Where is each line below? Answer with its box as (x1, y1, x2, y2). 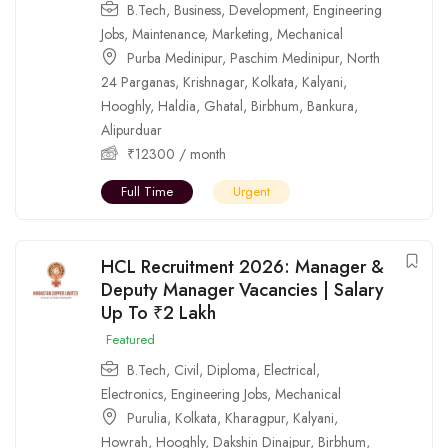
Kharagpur (225, 407, 285, 428)
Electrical (264, 359, 316, 380)
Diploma (207, 359, 256, 380)
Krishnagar (183, 71, 244, 92)
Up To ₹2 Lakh (101, 299, 216, 326)
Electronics (101, 383, 163, 404)
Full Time (121, 181, 173, 201)
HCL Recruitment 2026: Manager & (101, 253, 384, 280)
